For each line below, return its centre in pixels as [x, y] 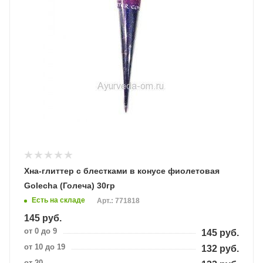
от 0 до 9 [41, 231]
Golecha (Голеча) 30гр [70, 186]
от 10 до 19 [45, 247]
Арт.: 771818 [118, 201]
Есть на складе [58, 200]
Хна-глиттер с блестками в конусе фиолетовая [122, 171]
